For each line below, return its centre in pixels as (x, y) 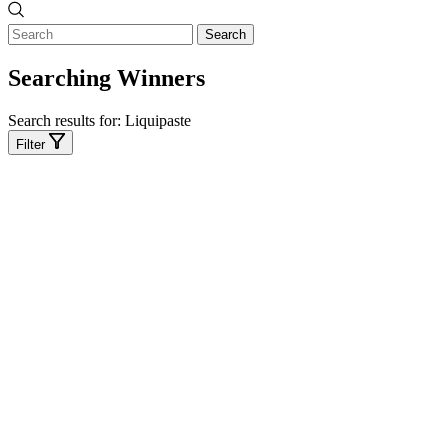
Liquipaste (158, 121)
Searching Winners (106, 78)
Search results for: (66, 121)
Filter (30, 145)
